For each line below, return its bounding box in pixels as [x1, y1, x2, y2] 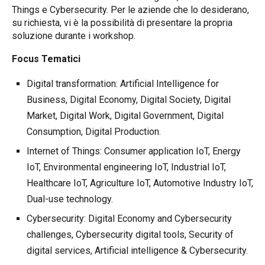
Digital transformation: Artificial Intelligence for [27, 77, 219, 89]
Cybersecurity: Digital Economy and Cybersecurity [27, 212, 232, 224]
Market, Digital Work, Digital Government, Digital [27, 109, 224, 121]
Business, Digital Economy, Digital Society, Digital [27, 93, 231, 105]
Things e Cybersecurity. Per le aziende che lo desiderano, [12, 4, 249, 15]
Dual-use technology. [27, 193, 113, 205]
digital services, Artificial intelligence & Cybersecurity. [27, 244, 248, 256]
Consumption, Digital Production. [27, 125, 161, 137]
